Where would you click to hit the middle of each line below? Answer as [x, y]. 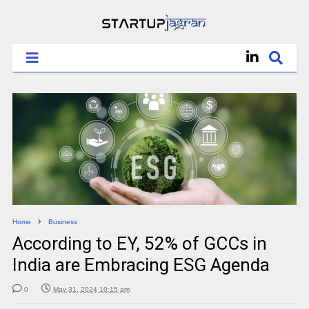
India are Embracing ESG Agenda [141, 265]
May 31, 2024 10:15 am [91, 289]
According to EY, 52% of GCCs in [139, 243]
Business [62, 221]
